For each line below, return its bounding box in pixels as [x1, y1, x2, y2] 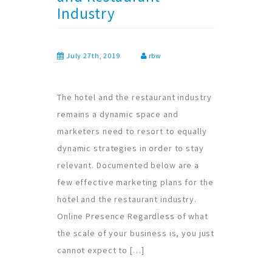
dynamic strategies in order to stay [57, 143, 204, 154]
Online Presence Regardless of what [57, 211, 208, 222]
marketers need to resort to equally [57, 126, 207, 137]
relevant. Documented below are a [57, 160, 199, 171]
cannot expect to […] [57, 245, 144, 256]
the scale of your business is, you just [57, 228, 215, 239]
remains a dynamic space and [57, 109, 178, 120]
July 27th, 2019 [64, 51, 120, 60]
